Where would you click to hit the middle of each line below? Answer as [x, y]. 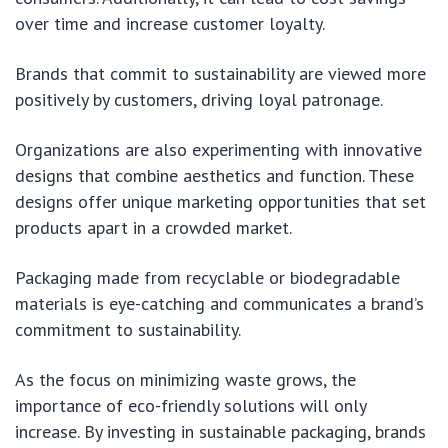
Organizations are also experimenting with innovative [218, 149]
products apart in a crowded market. [153, 227]
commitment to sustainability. [128, 329]
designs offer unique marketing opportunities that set [220, 201]
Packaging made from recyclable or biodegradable [207, 277]
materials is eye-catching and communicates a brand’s [219, 303]
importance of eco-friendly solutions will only [190, 405]
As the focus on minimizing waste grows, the [185, 379]
